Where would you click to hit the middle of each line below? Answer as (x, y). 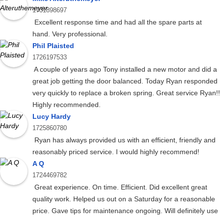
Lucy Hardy (52, 117)
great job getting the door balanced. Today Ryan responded (125, 81)
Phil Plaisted (53, 46)
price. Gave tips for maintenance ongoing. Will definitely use (125, 211)
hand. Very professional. (70, 34)
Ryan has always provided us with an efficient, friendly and (124, 140)
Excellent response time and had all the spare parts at (117, 22)
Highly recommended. (67, 105)
